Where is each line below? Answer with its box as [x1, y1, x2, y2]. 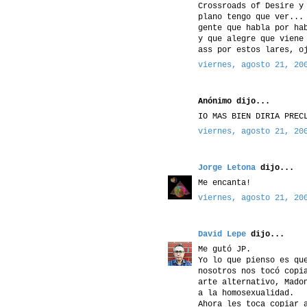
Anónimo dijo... [198, 96, 270, 106]
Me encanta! [198, 177, 251, 188]
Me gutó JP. [198, 244, 251, 254]
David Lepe [198, 229, 246, 239]
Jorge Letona [198, 162, 256, 173]
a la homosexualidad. [198, 288, 294, 298]
